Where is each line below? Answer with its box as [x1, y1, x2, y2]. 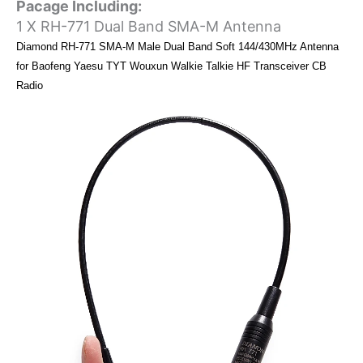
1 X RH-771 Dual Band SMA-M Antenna [16, 17, 281, 35]
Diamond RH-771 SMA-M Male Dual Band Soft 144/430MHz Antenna [16, 40, 339, 53]
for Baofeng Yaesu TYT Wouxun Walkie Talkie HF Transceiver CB [16, 59, 327, 72]
